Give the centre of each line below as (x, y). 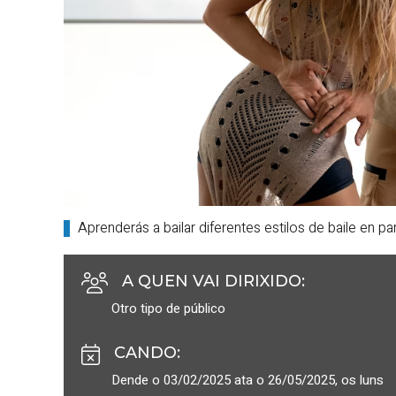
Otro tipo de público (168, 308)
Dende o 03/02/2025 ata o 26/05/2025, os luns (247, 380)
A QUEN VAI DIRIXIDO (212, 281)
